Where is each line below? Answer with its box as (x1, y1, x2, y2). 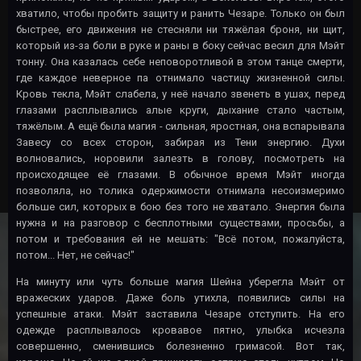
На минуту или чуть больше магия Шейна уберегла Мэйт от (16, 275, 345, 288)
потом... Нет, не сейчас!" (16, 248, 137, 261)
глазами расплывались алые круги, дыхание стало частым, (16, 103, 345, 116)
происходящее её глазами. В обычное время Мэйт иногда (16, 168, 345, 180)
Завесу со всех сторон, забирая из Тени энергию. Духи (16, 135, 345, 148)
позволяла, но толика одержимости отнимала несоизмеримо (16, 184, 345, 197)
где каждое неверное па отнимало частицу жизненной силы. (16, 71, 345, 84)
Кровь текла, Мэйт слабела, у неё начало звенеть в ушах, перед (16, 87, 345, 100)
